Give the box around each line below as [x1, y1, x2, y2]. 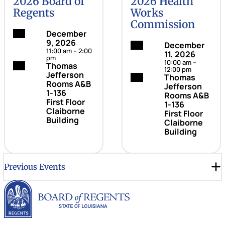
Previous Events [4, 161, 65, 172]
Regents [13, 6, 55, 20]
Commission [131, 18, 195, 32]
